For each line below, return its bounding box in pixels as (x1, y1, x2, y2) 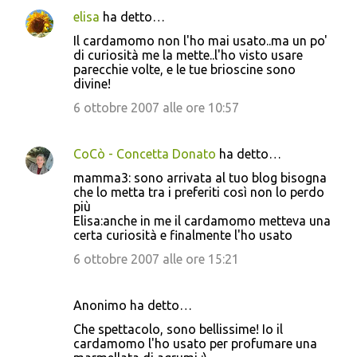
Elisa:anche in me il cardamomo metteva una (73, 213, 331, 228)
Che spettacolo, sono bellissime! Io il (73, 321, 283, 336)
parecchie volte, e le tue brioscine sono (73, 61, 296, 76)
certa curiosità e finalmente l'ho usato (73, 227, 292, 242)
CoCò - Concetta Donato (73, 146, 216, 161)
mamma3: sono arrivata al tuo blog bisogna (73, 170, 327, 185)
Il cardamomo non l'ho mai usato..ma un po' (73, 33, 328, 48)
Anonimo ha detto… (73, 297, 192, 312)
